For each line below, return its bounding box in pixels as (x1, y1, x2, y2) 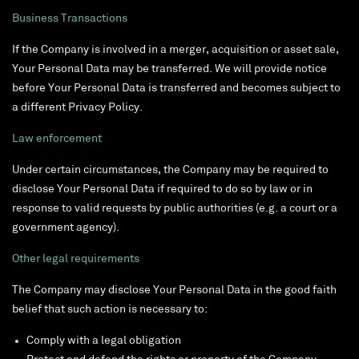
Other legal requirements (12, 253, 139, 266)
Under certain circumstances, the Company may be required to (12, 164, 329, 177)
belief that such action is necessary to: (12, 304, 208, 317)
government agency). (12, 222, 119, 235)
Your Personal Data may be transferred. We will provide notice (12, 63, 327, 76)
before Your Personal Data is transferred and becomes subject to (12, 83, 341, 95)
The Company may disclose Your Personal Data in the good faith (12, 284, 337, 297)
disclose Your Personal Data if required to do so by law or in (12, 184, 313, 196)
